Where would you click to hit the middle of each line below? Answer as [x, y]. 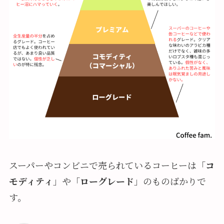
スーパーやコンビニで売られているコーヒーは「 [107, 165]
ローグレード [107, 181]
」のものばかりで [170, 181]
